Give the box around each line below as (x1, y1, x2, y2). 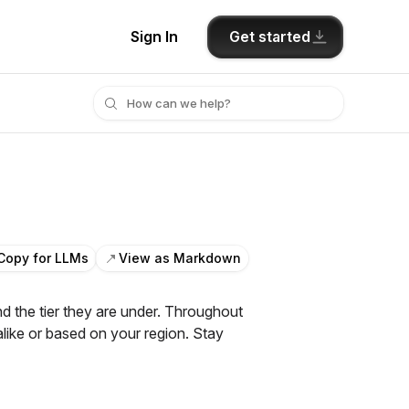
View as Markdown (119, 250, 241, 266)
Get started (229, 26, 310, 46)
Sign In (131, 27, 178, 46)
